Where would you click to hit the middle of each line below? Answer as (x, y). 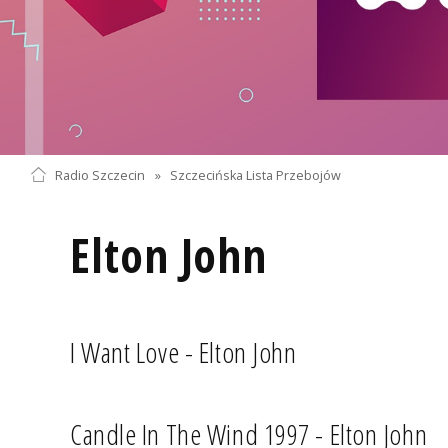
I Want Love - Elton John (183, 351)
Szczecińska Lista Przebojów (256, 175)
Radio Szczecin (99, 175)
